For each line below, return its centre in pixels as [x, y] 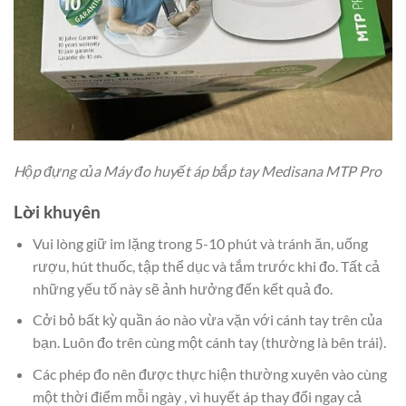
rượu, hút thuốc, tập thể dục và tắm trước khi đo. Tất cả [206, 266]
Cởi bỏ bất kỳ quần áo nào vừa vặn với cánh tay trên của [207, 320]
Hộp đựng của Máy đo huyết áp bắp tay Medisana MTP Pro [198, 171]
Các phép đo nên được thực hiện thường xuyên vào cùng [209, 373]
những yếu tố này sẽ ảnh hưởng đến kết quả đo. [182, 288]
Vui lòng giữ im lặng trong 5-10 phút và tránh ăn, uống [200, 243]
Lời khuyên [57, 211]
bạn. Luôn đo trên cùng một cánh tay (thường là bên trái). [209, 343]
